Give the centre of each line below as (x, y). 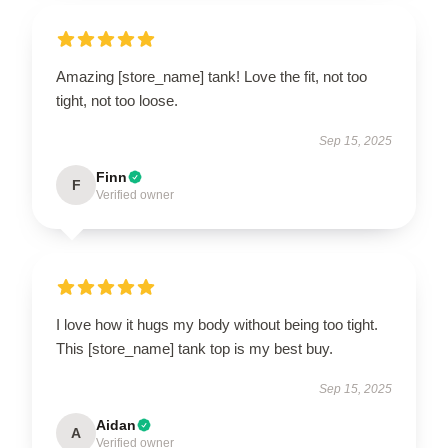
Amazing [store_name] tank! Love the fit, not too (211, 76)
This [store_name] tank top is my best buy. (194, 348)
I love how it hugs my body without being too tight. (217, 324)
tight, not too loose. (117, 100)
